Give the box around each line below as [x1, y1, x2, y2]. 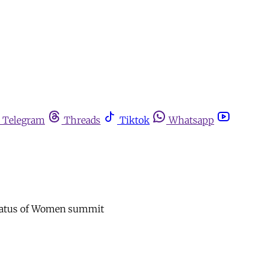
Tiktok [119, 114, 150, 126]
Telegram [2, 114, 45, 126]
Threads [64, 114, 101, 126]
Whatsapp [169, 114, 214, 126]
